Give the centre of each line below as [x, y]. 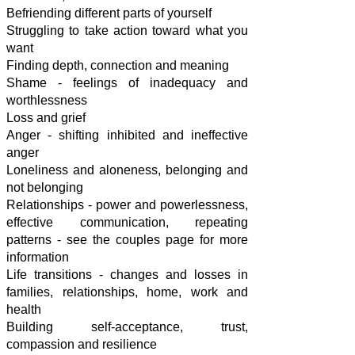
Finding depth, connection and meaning [118, 65]
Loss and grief [46, 118]
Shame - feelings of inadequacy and [127, 83]
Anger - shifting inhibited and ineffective [127, 135]
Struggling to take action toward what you [127, 31]
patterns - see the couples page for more [127, 240]
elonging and [210, 170]
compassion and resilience [82, 344]
